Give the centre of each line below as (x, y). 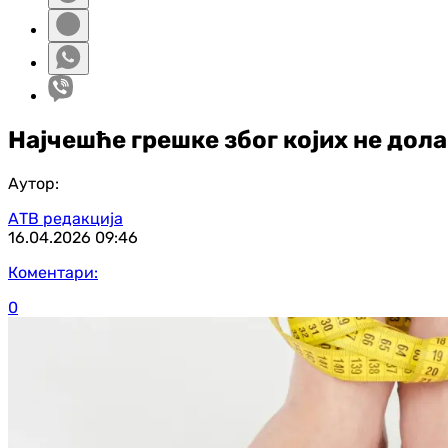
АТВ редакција (65, 218)
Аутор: (33, 183)
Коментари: (53, 272)
